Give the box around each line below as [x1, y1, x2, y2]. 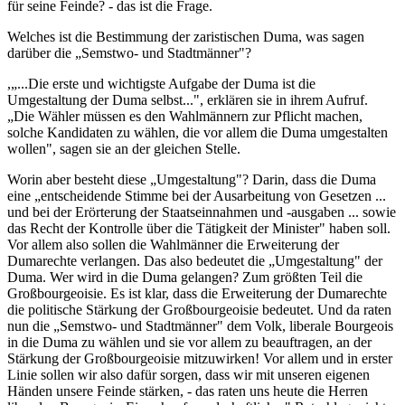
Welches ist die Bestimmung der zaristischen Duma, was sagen [7, 28, 364, 44]
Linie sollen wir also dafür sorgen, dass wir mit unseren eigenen [7, 366, 370, 382]
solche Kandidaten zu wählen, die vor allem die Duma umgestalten [7, 124, 388, 140]
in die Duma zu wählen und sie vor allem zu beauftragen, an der [7, 334, 372, 350]
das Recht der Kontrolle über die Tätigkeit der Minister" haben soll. [7, 220, 391, 236]
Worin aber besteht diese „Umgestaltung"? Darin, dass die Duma [7, 171, 376, 187]
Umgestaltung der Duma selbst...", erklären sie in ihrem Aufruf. [7, 91, 368, 108]
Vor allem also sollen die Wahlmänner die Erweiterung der [7, 236, 339, 252]
